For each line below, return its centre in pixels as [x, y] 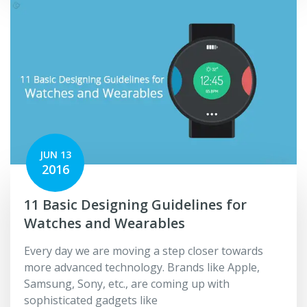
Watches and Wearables [105, 223]
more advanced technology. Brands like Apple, [142, 267]
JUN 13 [55, 154]
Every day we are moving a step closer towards [144, 250]
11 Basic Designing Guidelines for [135, 204]
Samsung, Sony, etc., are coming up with [127, 283]
